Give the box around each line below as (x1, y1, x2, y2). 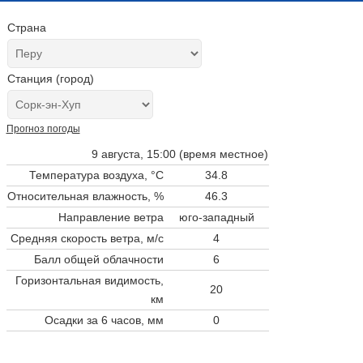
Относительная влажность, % (6, 189, 164, 203)
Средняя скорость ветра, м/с (10, 231, 164, 245)
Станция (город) (6, 72, 94, 85)
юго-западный (178, 210, 254, 224)
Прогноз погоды (6, 123, 80, 135)
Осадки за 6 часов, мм (44, 313, 164, 327)
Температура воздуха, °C (28, 168, 164, 181)
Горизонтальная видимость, (15, 273, 164, 287)
